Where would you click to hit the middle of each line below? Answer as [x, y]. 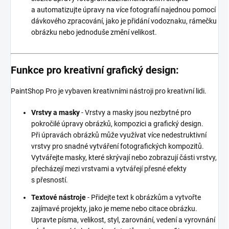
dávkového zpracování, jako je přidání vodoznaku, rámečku [124, 21]
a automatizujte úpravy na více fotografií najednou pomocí [123, 10]
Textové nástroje [59, 198]
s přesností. [50, 180]
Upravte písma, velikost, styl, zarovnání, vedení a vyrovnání [123, 220]
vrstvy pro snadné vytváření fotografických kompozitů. [118, 146]
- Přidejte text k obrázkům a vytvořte [143, 198]
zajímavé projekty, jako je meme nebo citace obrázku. [114, 209]
